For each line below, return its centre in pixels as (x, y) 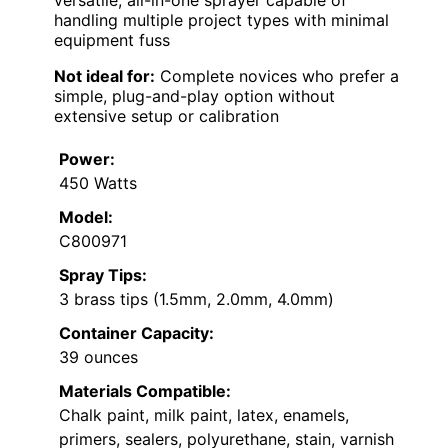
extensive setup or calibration (166, 115)
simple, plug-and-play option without (194, 95)
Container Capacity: (136, 332)
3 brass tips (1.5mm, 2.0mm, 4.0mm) (196, 298)
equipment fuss (112, 39)
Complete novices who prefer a (277, 75)
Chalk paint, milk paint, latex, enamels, (204, 414)
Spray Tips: (103, 274)
